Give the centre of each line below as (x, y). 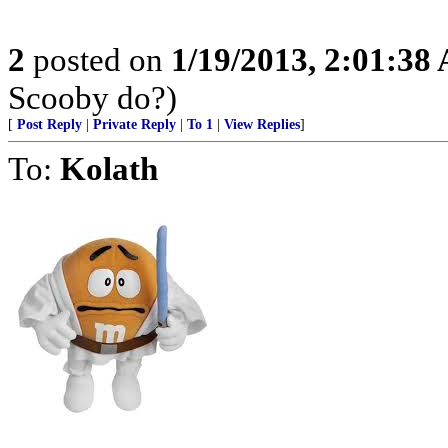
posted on (98, 59)
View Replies (262, 124)
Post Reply (49, 124)
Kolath (109, 168)
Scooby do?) (92, 97)
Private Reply (134, 124)
